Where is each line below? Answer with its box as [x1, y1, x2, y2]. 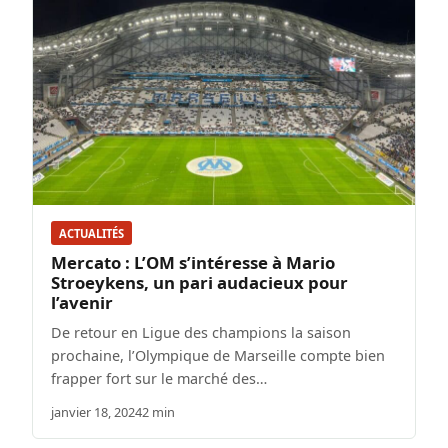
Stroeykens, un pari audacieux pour [51, 270, 348, 294]
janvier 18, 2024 [51, 402, 142, 421]
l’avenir [51, 290, 113, 314]
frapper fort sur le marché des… [51, 368, 267, 388]
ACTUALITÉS [59, 225, 124, 241]
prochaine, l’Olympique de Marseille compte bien [51, 345, 385, 365]
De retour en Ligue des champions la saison [51, 322, 351, 342]
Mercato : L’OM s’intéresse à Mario [51, 250, 335, 274]
